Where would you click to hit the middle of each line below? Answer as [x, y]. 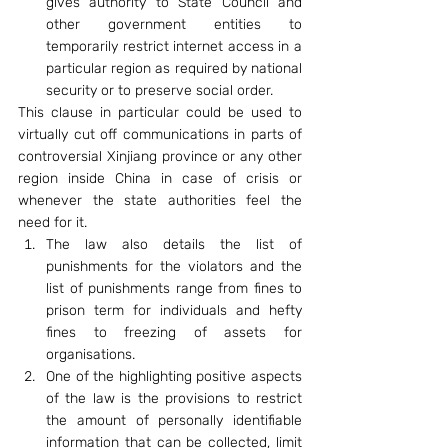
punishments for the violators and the [174, 266]
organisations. [90, 354]
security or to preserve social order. [159, 90]
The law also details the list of [174, 244]
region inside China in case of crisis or [160, 178]
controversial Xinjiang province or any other [160, 156]
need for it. [52, 222]
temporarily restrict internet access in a [174, 46]
